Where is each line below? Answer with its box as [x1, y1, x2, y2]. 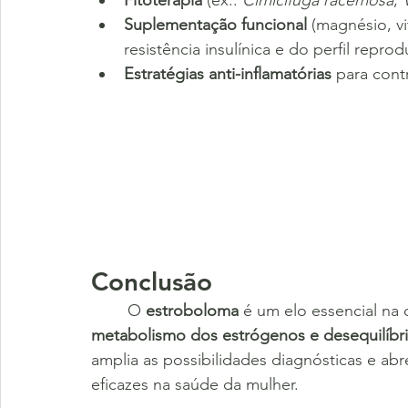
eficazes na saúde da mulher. [91, 373, 299, 394]
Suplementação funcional [124, 14, 307, 35]
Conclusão [91, 265, 212, 297]
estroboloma [146, 300, 239, 321]
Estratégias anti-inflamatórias [124, 63, 331, 84]
